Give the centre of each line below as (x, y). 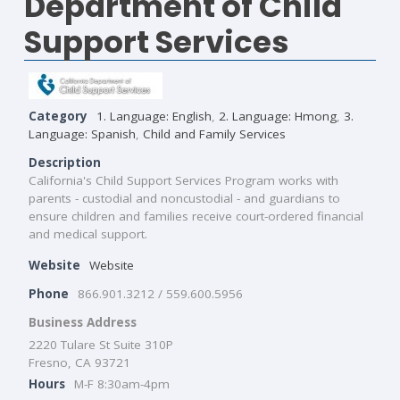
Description (65, 162)
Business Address (83, 322)
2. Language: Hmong (278, 116)
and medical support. (88, 233)
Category (58, 116)
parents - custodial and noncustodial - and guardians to (184, 198)
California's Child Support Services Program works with (183, 180)
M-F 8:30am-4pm (122, 383)
